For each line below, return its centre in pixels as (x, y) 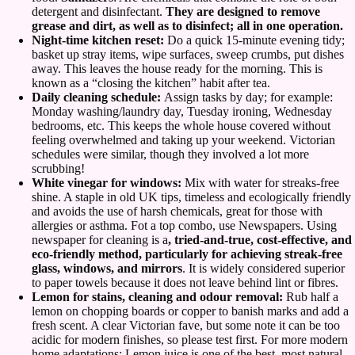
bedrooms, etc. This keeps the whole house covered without (181, 126)
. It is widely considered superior (263, 269)
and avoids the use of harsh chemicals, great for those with (177, 212)
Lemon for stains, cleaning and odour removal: (159, 297)
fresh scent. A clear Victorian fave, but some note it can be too (186, 326)
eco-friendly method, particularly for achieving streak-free (187, 254)
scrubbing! (58, 169)
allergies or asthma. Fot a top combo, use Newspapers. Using (184, 226)
